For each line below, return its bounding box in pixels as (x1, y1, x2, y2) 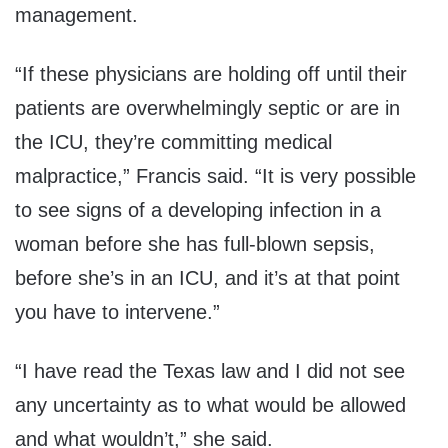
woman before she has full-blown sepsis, (15, 233, 375, 256)
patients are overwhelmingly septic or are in (15, 97, 400, 120)
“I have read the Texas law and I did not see (15, 360, 405, 383)
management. (15, 4, 138, 27)
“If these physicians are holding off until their (15, 63, 407, 86)
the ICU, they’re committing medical (15, 131, 332, 154)
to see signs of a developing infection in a (15, 199, 381, 222)
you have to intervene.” (15, 301, 220, 324)
